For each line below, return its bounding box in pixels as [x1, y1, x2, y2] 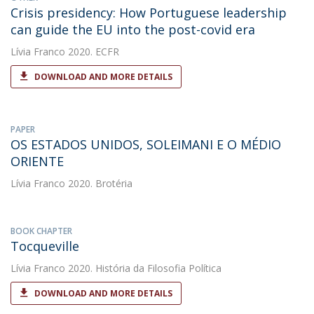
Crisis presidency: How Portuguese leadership [11, 4, 287, 21]
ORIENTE [11, 153, 64, 170]
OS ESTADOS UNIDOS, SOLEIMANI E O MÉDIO [11, 136, 281, 153]
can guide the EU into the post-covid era [11, 21, 255, 38]
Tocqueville [11, 238, 79, 254]
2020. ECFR [65, 45, 119, 58]
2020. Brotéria [65, 177, 132, 190]
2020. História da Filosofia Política [65, 261, 221, 275]
